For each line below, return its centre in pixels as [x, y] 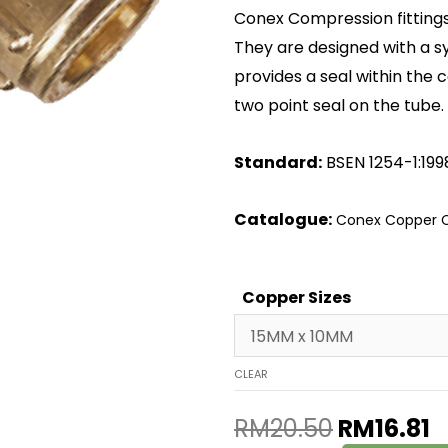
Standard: [278, 162]
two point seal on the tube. [339, 105]
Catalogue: [283, 219]
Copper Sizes [296, 297]
